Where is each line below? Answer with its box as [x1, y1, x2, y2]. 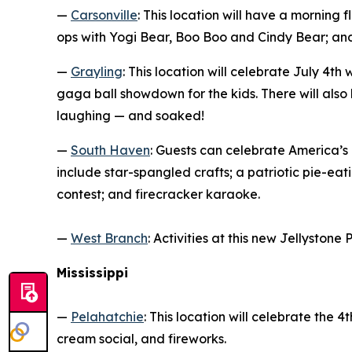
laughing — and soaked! [57, 107, 204, 123]
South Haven [71, 141, 150, 158]
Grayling [71, 63, 123, 79]
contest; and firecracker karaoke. [57, 185, 260, 202]
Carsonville [71, 6, 137, 23]
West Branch [71, 229, 148, 246]
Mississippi [57, 264, 128, 280]
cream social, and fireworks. [57, 330, 226, 346]
